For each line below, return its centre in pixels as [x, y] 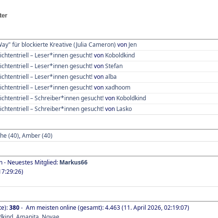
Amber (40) [37, 135]
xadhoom [118, 87]
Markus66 [73, 162]
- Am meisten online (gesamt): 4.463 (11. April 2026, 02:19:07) [104, 207]
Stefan [114, 66]
